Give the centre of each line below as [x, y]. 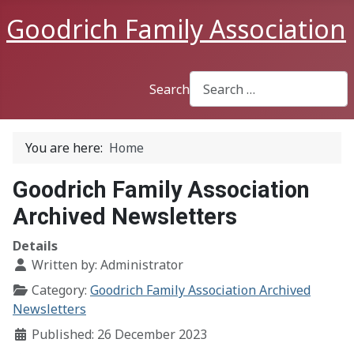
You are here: [67, 148]
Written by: [64, 265]
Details [35, 246]
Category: [59, 290]
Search [169, 89]
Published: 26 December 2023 [119, 335]
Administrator [142, 265]
